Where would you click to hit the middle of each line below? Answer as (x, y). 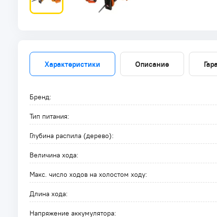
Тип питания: (49, 116)
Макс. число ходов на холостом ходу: (88, 174)
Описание (152, 64)
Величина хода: (54, 155)
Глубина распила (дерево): (72, 136)
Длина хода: (49, 194)
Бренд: (40, 97)
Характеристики (72, 64)
